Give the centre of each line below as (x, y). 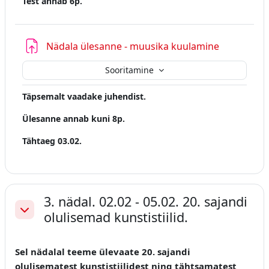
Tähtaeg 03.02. (52, 141)
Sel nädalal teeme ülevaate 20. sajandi (103, 251)
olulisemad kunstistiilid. (116, 217)
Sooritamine (131, 70)
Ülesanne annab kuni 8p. (74, 118)
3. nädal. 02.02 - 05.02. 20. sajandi (146, 201)
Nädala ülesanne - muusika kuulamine (133, 46)
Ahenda (35, 216)
